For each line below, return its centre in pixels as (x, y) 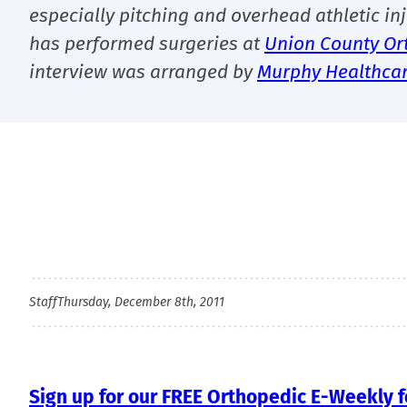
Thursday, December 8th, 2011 (141, 302)
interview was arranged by (143, 72)
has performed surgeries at (147, 44)
